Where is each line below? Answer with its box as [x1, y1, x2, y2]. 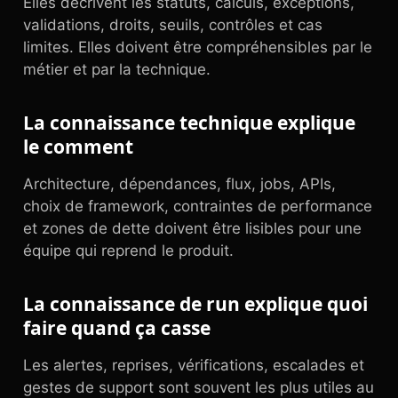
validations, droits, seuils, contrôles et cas [23, 16, 322, 34]
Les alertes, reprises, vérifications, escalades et [23, 356, 364, 374]
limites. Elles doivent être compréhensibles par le [23, 38, 372, 56]
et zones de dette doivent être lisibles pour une [23, 219, 362, 237]
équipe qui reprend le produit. [23, 242, 234, 259]
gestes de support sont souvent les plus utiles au [23, 378, 374, 396]
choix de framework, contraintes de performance [23, 197, 372, 215]
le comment [23, 134, 133, 159]
